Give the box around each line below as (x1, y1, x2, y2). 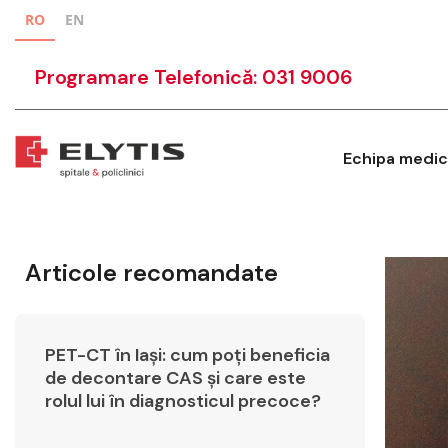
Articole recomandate (25, 257, 278, 289)
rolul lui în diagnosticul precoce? (45, 389, 321, 414)
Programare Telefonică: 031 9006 (35, 64, 353, 90)
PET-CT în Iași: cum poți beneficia (45, 343, 330, 368)
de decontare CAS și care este (45, 366, 306, 391)
